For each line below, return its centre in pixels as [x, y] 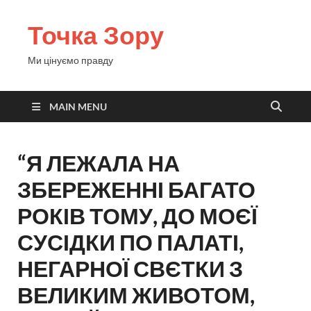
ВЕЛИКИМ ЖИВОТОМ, [136, 295]
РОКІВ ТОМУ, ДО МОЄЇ [137, 216]
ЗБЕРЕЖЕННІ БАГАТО [136, 189]
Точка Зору [96, 35]
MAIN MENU [78, 107]
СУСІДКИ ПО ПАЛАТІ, [131, 242]
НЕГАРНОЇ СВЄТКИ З [130, 268]
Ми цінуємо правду [70, 60]
